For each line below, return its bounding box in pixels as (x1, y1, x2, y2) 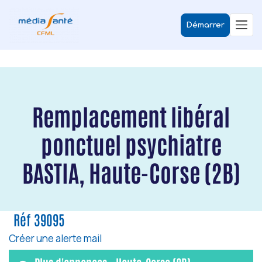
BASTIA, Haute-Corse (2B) (22, 157, 240, 187)
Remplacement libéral (32, 101, 230, 131)
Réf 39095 (13, 210, 64, 228)
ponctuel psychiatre (40, 129, 222, 159)
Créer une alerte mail (9, 232, 102, 245)
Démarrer (186, 20, 225, 29)
